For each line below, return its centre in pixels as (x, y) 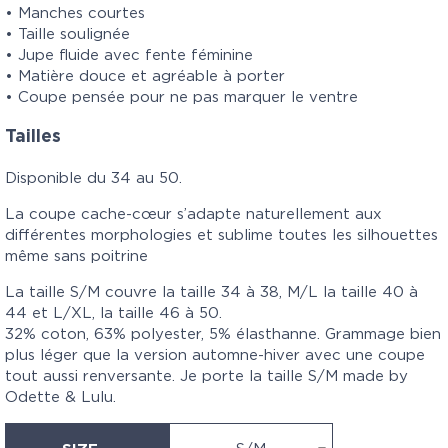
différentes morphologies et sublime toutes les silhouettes (221, 235)
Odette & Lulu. (60, 397)
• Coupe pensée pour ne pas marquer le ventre (181, 97)
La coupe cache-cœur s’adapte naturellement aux (193, 214)
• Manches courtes (75, 13)
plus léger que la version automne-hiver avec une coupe (215, 355)
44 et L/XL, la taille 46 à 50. (113, 313)
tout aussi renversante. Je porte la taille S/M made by (206, 376)
